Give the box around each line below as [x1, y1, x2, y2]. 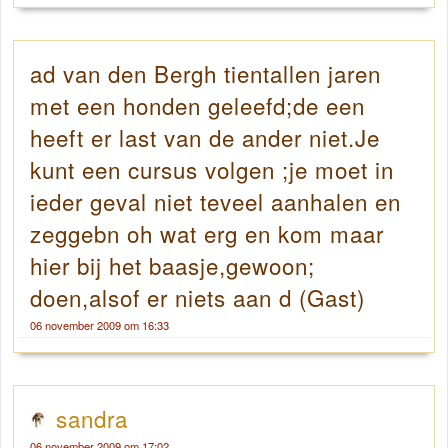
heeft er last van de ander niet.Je [30, 121, 380, 154]
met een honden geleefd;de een [30, 89, 365, 122]
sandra [56, 402, 128, 435]
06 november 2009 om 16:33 [30, 317, 169, 334]
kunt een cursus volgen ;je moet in [30, 153, 394, 186]
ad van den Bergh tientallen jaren [30, 57, 381, 90]
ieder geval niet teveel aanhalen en [30, 185, 401, 218]
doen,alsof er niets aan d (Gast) [30, 281, 365, 314]
